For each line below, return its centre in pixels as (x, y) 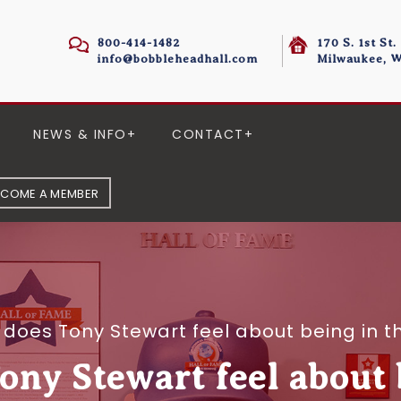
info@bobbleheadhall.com (178, 59)
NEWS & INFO (80, 134)
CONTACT (208, 134)
